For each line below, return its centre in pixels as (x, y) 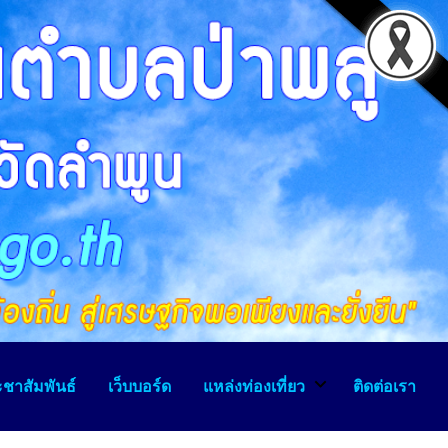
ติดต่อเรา (384, 385)
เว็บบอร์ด (139, 385)
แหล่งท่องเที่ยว (254, 385)
